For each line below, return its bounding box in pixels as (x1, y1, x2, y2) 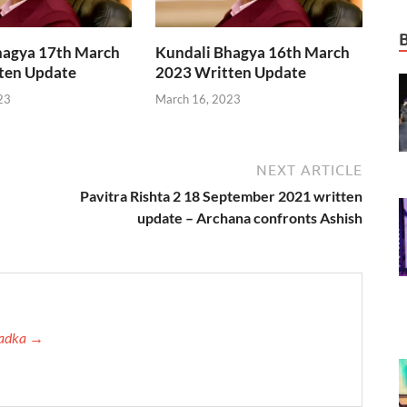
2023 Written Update (155, 63, 307, 83)
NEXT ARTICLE (256, 161, 362, 178)
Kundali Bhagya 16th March (155, 43, 351, 63)
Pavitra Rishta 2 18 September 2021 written (80, 186, 362, 204)
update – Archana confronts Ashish (137, 208, 362, 226)
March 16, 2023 (155, 91, 242, 106)
